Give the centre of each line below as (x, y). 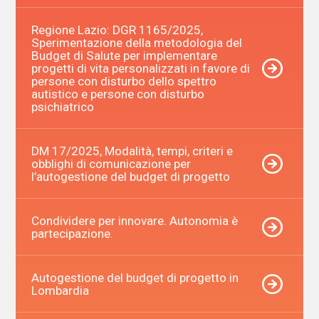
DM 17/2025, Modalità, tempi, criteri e (132, 151)
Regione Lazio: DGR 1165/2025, (117, 30)
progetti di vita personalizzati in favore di (140, 68)
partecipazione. (72, 233)
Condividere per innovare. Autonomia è (134, 220)
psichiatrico (62, 106)
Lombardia (60, 290)
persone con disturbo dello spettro (124, 81)
